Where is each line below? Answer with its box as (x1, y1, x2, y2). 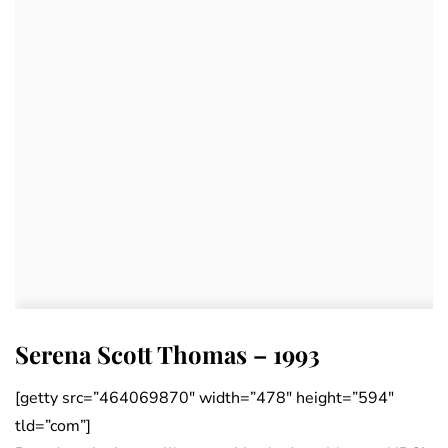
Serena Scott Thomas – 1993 (15, 338, 320, 371)
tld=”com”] (15, 415, 91, 438)
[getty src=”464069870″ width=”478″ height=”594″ (15, 387, 394, 410)
